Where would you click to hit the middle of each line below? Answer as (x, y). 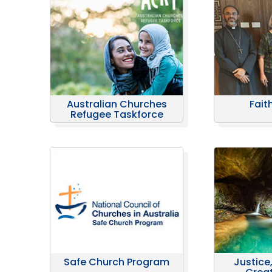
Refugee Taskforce (117, 115)
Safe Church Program (117, 262)
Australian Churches (117, 104)
